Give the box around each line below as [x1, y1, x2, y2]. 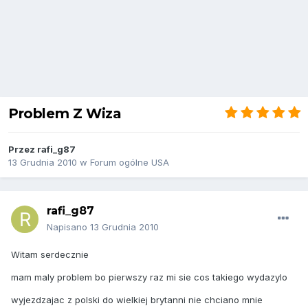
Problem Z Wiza [8, 105, 122, 122]
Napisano [47, 221, 90, 233]
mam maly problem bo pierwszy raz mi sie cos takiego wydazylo [11, 272, 287, 283]
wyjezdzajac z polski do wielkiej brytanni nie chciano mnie [11, 294, 263, 306]
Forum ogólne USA [90, 157, 169, 168]
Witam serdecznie [11, 249, 89, 261]
